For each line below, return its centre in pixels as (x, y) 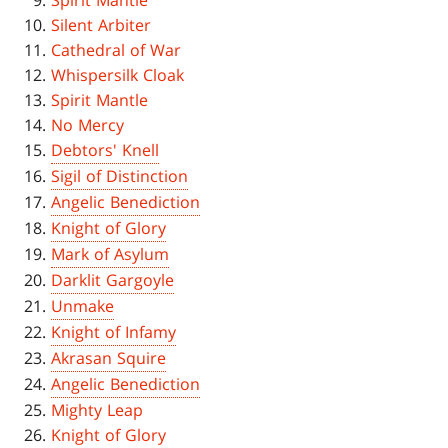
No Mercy (88, 125)
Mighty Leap (97, 410)
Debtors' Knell (105, 150)
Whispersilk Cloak (118, 75)
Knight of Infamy (114, 332)
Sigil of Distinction (120, 176)
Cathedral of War (116, 50)
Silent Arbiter (101, 25)
